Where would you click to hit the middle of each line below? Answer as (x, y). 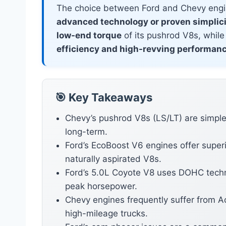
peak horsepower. (101, 186)
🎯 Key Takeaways (104, 98)
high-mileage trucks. (106, 214)
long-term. (86, 132)
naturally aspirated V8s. (113, 159)
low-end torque (89, 36)
